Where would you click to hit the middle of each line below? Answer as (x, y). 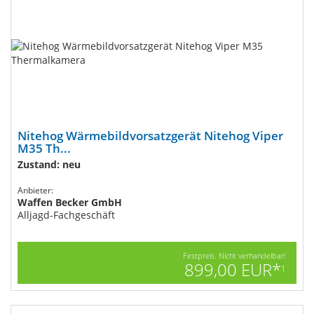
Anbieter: (35, 190)
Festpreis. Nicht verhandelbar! (234, 255)
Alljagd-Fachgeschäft (66, 215)
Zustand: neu (49, 164)
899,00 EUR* (233, 269)
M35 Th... (44, 148)
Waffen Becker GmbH (70, 202)
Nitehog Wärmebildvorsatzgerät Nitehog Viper (150, 136)
